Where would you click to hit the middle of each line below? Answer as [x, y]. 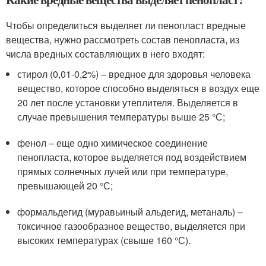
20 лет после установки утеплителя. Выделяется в [128, 102]
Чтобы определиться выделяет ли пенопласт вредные [126, 25]
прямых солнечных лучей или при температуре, [123, 171]
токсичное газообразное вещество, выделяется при [132, 226]
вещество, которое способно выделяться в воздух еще [139, 88]
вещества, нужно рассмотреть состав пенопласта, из [123, 39]
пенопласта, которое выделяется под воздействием [132, 157]
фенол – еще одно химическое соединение [113, 143]
